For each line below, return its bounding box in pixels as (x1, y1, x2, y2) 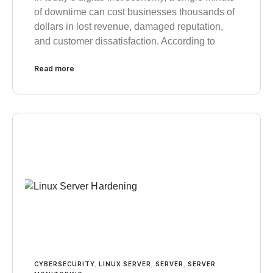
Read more (34, 63, 74, 73)
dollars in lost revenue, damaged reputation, (34, 21, 223, 32)
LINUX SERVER (99, 260, 151, 268)
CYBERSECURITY (34, 260, 94, 268)
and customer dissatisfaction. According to (34, 35, 215, 46)
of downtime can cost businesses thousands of (34, 6, 235, 17)
